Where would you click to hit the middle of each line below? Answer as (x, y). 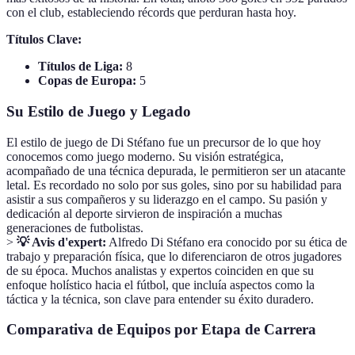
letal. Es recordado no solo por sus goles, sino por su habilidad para (174, 185)
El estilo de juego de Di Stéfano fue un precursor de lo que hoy (164, 142)
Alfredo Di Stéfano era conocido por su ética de (227, 242)
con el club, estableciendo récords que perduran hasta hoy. (151, 13)
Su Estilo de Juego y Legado (99, 111)
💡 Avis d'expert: (61, 242)
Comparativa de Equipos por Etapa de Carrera (161, 330)
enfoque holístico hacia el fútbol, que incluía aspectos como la (160, 284)
